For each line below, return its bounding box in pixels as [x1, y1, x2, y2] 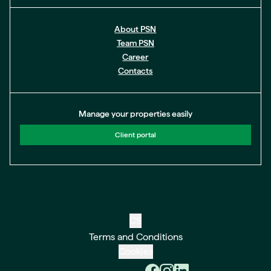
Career [122, 52, 149, 62]
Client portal [114, 131, 156, 139]
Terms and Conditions [88, 231, 183, 243]
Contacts [118, 66, 153, 76]
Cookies [118, 246, 153, 257]
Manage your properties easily [78, 109, 192, 119]
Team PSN [116, 38, 154, 48]
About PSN [114, 24, 157, 34]
